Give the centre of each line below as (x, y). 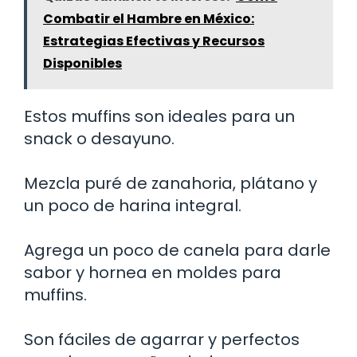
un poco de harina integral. (133, 206)
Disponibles (82, 64)
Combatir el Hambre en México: (149, 19)
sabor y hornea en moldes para (153, 273)
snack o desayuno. (99, 139)
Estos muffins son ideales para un (159, 117)
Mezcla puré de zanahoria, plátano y (171, 184)
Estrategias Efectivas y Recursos (154, 41)
